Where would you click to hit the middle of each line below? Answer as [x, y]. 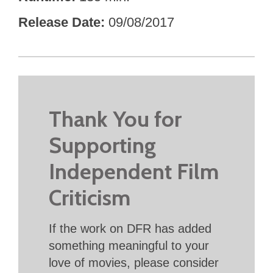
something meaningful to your [129, 245]
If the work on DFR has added [130, 228]
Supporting [102, 145]
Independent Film [134, 171]
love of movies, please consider [134, 262]
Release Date [59, 23]
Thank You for [115, 119]
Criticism [90, 197]
